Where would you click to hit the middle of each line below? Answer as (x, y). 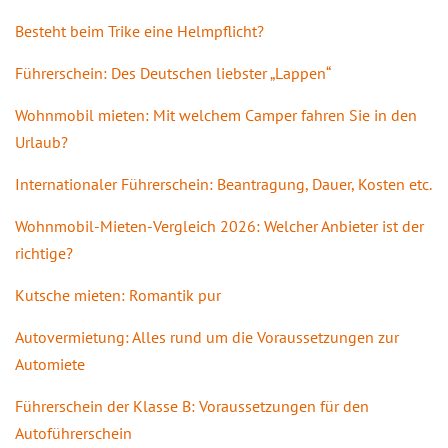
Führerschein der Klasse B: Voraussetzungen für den (192, 405)
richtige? (44, 252)
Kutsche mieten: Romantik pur (118, 294)
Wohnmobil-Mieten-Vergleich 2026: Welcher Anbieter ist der (219, 225)
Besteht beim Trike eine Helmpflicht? (139, 30)
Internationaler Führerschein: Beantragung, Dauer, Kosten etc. (223, 183)
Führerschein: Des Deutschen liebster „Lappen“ (173, 72)
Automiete (50, 363)
